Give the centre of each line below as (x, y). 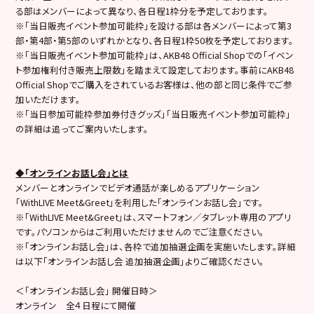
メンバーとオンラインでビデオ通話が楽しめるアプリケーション (138, 187)
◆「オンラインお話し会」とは (72, 172)
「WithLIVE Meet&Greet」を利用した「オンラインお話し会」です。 (140, 202)
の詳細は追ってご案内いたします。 (82, 128)
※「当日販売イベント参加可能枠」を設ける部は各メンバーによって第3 (154, 25)
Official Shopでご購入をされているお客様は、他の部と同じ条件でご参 (154, 84)
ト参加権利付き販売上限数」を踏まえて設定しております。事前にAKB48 (155, 69)
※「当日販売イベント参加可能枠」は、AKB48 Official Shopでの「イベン (155, 55)
